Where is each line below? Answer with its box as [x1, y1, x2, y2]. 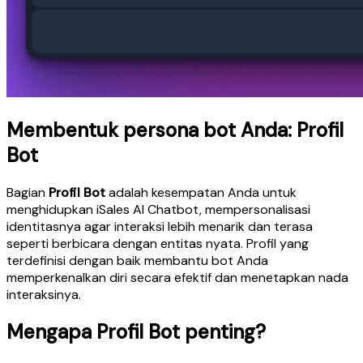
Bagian [6, 184, 49, 202]
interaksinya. [6, 286, 81, 304]
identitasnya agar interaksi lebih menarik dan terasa [6, 218, 313, 236]
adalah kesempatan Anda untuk [105, 184, 297, 202]
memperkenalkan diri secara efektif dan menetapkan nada [6, 269, 348, 287]
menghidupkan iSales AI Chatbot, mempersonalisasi [6, 201, 310, 219]
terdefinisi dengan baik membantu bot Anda [6, 252, 268, 270]
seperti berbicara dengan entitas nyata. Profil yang [6, 235, 309, 253]
